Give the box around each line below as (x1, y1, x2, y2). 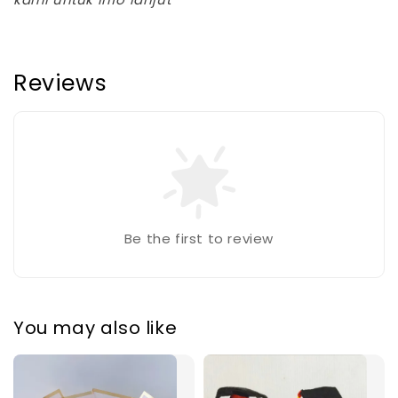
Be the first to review (123, 228, 275, 248)
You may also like (13, 315, 178, 341)
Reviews (13, 67, 107, 99)
